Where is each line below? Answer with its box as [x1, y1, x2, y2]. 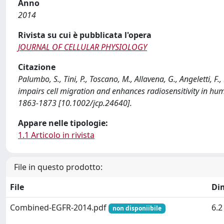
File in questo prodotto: [14, 161, 102, 172]
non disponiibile [112, 204, 161, 212]
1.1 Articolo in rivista [18, 129, 94, 140]
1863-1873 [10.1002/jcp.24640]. [18, 97, 132, 108]
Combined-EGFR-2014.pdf [10, 202, 108, 213]
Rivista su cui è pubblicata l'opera [18, 29, 151, 40]
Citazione [18, 61, 55, 72]
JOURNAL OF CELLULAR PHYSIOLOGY [18, 41, 147, 52]
